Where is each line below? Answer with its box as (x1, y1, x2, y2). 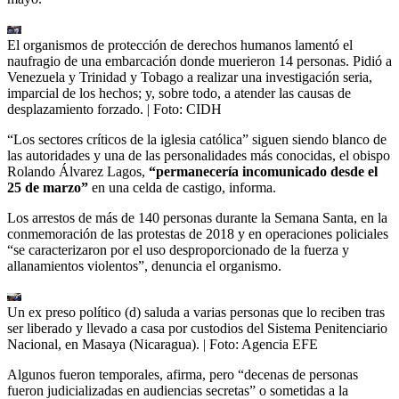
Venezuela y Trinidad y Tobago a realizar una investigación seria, (7, 69, 372, 85)
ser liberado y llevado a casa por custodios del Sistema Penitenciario (7, 321, 387, 337)
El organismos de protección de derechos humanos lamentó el (7, 37, 353, 53)
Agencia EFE (241, 337, 318, 353)
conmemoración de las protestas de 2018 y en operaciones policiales (7, 226, 388, 242)
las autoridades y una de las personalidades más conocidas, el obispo (7, 148, 390, 164)
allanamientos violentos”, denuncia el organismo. (7, 258, 281, 274)
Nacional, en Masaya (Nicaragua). (7, 337, 199, 353)
